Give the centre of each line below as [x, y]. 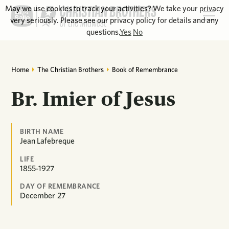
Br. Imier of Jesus [94, 99]
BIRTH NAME [42, 131]
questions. [103, 32]
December [38, 196]
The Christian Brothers [71, 69]
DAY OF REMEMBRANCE [60, 186]
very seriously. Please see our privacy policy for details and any [114, 20]
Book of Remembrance [145, 69]
